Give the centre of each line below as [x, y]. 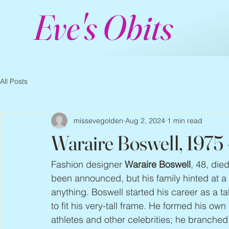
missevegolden [98, 120]
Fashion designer [88, 164]
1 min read [185, 120]
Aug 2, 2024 [145, 120]
